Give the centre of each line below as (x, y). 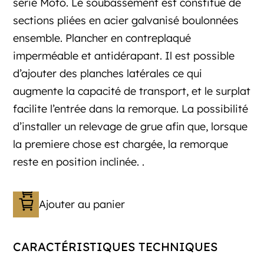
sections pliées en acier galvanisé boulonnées (126, 21)
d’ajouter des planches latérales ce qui (108, 74)
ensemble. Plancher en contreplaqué (102, 38)
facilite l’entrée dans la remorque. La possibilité (131, 109)
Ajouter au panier (82, 204)
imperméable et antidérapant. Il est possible (124, 56)
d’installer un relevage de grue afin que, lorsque (131, 127)
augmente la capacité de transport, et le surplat (132, 91)
